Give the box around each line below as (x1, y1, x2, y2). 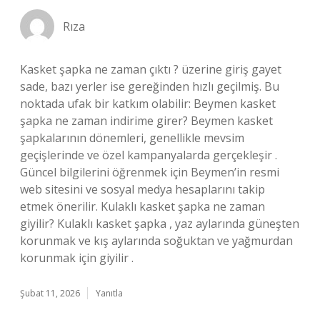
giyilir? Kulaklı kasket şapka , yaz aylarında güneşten (20, 216, 299, 231)
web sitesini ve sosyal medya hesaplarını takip (20, 181, 265, 197)
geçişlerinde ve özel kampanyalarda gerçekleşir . (20, 147, 277, 163)
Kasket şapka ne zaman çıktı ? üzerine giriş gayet (20, 61, 281, 77)
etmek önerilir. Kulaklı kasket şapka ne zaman (20, 199, 265, 214)
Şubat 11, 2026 (20, 287, 80, 299)
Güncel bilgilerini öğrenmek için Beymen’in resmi (20, 164, 279, 180)
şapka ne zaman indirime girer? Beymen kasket (20, 113, 273, 129)
